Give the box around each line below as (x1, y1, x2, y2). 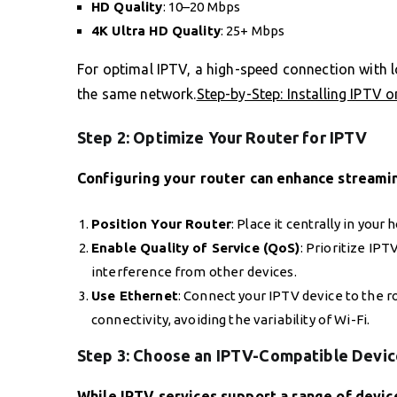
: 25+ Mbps (220, 22, 285, 38)
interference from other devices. (91, 263, 297, 279)
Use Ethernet (91, 287, 178, 303)
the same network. (77, 85, 197, 102)
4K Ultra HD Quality (91, 22, 221, 38)
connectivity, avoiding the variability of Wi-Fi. (91, 311, 370, 327)
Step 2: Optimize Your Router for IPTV (77, 128, 368, 146)
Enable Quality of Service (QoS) (91, 239, 300, 255)
